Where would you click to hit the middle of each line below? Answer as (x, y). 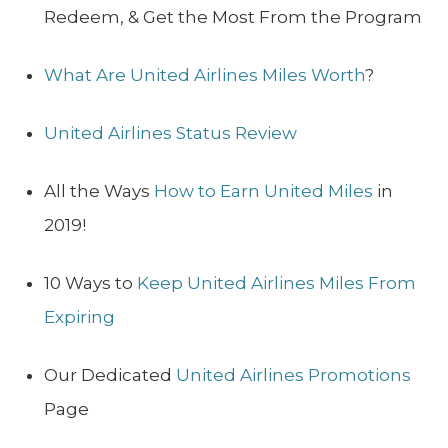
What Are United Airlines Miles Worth (204, 75)
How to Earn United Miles (263, 191)
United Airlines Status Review (170, 133)
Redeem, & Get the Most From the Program (233, 17)
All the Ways (99, 191)
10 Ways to (88, 283)
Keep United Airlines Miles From (274, 283)
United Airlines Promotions (293, 375)
